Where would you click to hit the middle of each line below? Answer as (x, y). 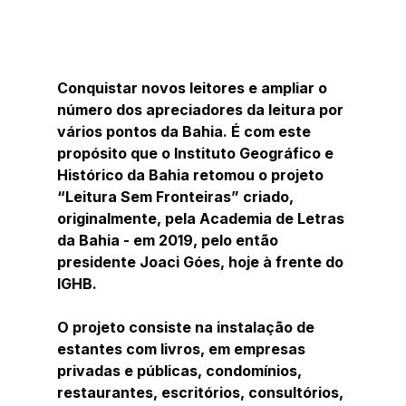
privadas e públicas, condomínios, (181, 370)
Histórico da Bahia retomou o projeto (192, 174)
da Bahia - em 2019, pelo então (169, 240)
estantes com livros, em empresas (183, 348)
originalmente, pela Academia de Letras (202, 218)
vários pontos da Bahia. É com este (185, 131)
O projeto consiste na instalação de (187, 327)
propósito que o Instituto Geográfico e (197, 153)
